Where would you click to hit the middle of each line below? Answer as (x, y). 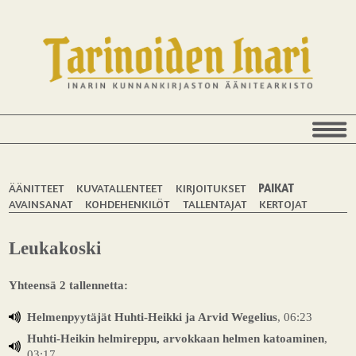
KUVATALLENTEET (120, 188)
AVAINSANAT (41, 203)
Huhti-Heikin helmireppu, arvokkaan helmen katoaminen (176, 339)
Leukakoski (55, 249)
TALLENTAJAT (215, 203)
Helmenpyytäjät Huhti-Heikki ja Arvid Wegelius (152, 316)
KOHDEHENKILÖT (128, 203)
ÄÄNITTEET (37, 188)
